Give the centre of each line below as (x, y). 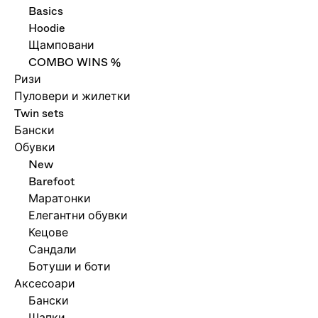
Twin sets (39, 113)
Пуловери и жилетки (72, 96)
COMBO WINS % (75, 62)
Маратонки (60, 198)
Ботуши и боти (70, 267)
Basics (46, 11)
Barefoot (51, 181)
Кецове (48, 232)
